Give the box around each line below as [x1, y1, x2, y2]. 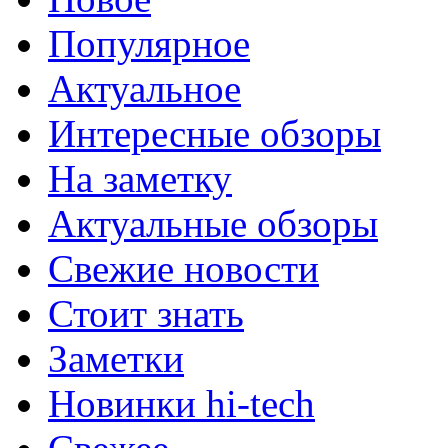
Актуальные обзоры [48, 201, 378, 245]
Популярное [48, 21, 250, 65]
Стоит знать [48, 291, 244, 335]
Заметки [48, 336, 184, 380]
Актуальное [48, 66, 241, 110]
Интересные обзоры [48, 111, 381, 155]
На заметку [48, 156, 232, 200]
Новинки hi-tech [48, 381, 315, 425]
